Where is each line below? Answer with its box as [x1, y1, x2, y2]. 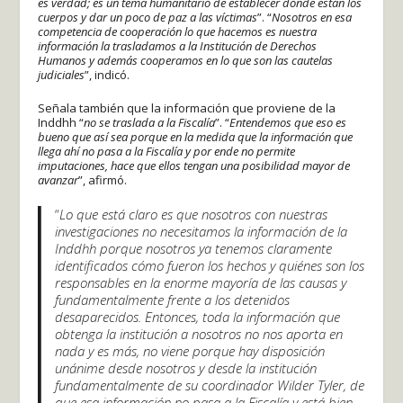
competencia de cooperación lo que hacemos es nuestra [38, 22, 318, 40]
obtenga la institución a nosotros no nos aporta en [55, 324, 344, 343]
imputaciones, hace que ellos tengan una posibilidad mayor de [38, 157, 351, 174]
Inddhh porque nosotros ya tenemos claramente [55, 238, 333, 257]
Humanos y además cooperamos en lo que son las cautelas [38, 51, 334, 68]
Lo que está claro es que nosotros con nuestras [59, 204, 328, 223]
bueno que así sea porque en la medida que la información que [38, 128, 354, 145]
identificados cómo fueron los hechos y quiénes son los [55, 255, 365, 274]
